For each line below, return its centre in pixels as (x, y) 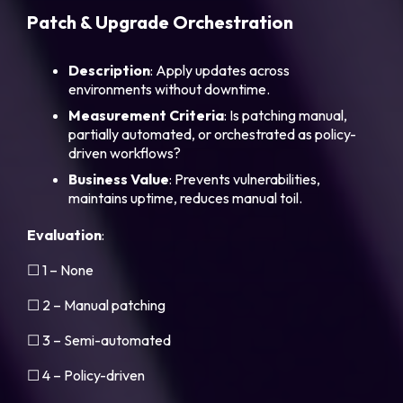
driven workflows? (125, 153)
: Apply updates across (220, 71)
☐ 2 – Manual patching (97, 305)
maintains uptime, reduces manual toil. (186, 198)
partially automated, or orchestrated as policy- (213, 134)
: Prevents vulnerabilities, (245, 179)
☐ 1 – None (61, 270)
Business (99, 179)
